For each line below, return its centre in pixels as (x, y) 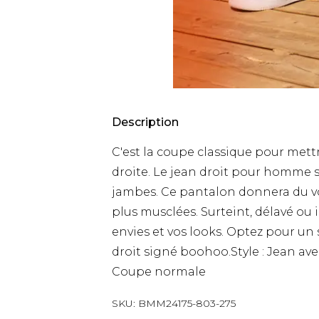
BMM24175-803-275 (187, 303)
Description (145, 122)
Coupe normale (159, 272)
